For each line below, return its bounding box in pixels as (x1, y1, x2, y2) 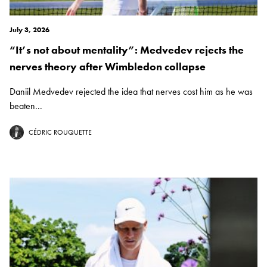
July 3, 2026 (10, 25, 49, 35)
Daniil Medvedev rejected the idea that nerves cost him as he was (10, 85, 253, 98)
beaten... (10, 100, 42, 113)
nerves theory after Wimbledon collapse (10, 60, 206, 74)
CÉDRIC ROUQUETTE (29, 128, 92, 138)
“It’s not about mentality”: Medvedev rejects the (10, 43, 244, 57)
